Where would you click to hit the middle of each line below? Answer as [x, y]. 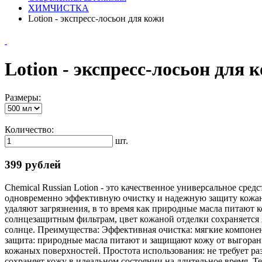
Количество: [29, 130]
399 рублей [33, 165]
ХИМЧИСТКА [58, 8]
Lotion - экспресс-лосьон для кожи [96, 18]
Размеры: [23, 98]
